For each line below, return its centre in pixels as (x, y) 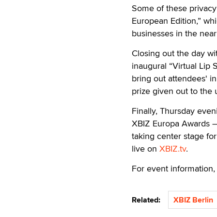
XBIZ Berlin (193, 200)
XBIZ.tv (173, 148)
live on (146, 148)
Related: (148, 200)
